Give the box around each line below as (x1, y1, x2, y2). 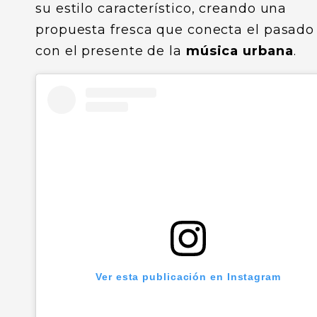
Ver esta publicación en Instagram (96, 271, 281, 283)
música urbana (185, 43, 294, 59)
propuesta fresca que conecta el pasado (35, 22, 315, 38)
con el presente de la (35, 43, 186, 59)
